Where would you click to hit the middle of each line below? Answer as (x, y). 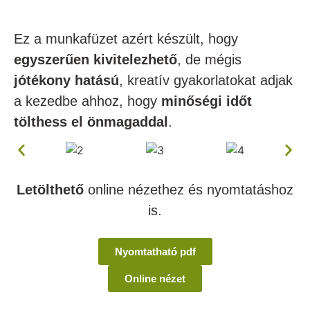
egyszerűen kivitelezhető (95, 60)
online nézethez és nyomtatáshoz (189, 190)
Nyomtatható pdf (155, 251)
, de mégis (209, 60)
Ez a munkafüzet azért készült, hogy (126, 39)
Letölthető (50, 190)
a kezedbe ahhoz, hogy (88, 101)
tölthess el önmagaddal (91, 122)
